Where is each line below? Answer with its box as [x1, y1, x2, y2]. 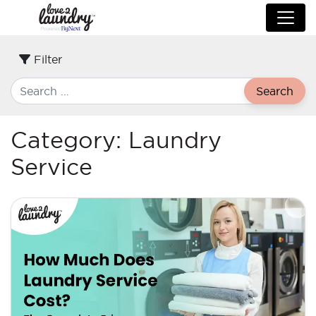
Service [11, 154, 92, 179]
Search [256, 85, 293, 97]
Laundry [128, 128, 221, 152]
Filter [30, 53, 62, 66]
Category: [11, 128, 128, 152]
